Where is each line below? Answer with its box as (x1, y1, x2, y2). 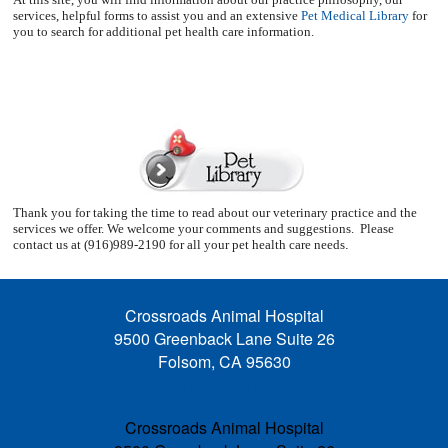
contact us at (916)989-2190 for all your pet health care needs (13, 237, 345, 252)
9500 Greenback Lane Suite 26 (113, 327, 335, 350)
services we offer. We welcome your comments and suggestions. (13, 221, 354, 236)
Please (360, 221, 394, 236)
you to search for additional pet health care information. (13, 24, 314, 39)
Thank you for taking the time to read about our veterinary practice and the (13, 205, 417, 220)
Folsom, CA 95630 (157, 350, 291, 373)
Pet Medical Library (301, 8, 409, 23)
